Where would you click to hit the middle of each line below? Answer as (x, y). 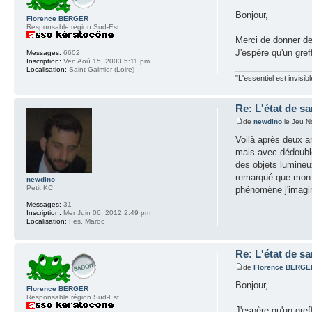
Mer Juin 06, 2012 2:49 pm (106, 212)
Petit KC (40, 187)
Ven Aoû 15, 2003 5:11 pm (106, 61)
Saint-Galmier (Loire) (101, 69)
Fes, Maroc (86, 221)
